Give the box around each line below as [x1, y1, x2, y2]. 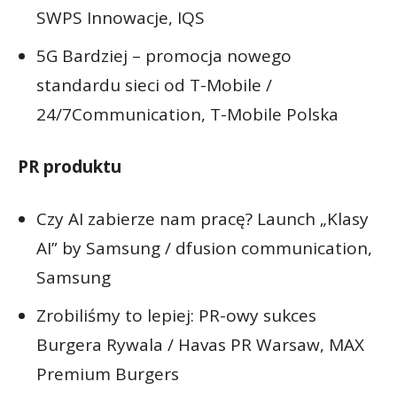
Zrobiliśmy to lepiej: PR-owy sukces [36, 303, 316, 327]
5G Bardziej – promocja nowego [36, 43, 292, 67]
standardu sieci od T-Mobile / [36, 73, 272, 97]
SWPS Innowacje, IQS [36, 5, 205, 29]
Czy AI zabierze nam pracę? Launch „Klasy [36, 206, 369, 230]
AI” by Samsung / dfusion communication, [36, 236, 372, 260]
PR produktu [18, 154, 121, 178]
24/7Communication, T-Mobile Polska [36, 102, 339, 126]
